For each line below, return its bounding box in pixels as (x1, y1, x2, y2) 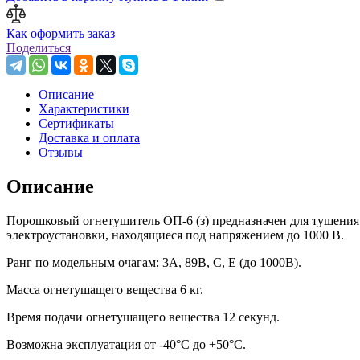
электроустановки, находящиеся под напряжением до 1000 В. (6, 227, 344, 242)
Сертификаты (39, 116, 114, 130)
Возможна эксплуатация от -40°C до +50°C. (6, 337, 249, 351)
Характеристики (39, 101, 129, 116)
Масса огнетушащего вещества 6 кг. (6, 282, 203, 297)
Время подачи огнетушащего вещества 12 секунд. (6, 309, 283, 324)
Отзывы (39, 145, 83, 159)
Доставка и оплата (39, 130, 140, 145)
